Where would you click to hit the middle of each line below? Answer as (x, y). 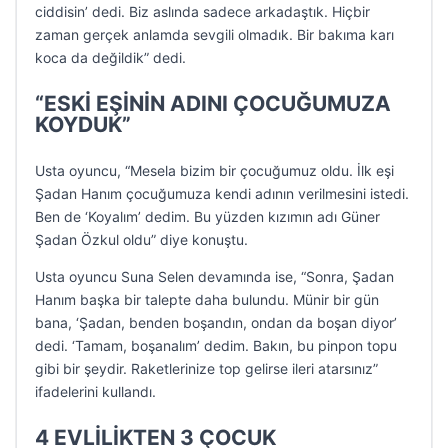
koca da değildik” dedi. (110, 57)
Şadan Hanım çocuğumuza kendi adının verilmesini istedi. (222, 193)
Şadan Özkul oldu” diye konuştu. (141, 239)
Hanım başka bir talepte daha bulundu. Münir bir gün (207, 299)
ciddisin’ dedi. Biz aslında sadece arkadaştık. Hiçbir (202, 11)
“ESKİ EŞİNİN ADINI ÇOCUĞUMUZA (213, 103)
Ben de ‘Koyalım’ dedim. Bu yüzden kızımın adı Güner (207, 216)
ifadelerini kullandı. (95, 391)
